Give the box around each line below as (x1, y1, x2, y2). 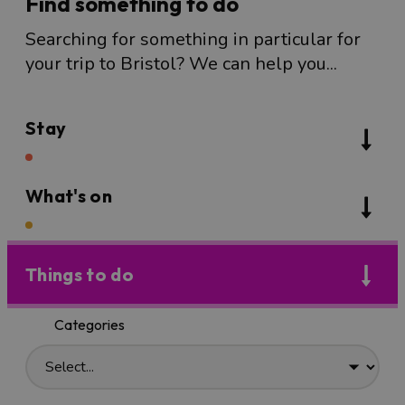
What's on (25, 184, 112, 208)
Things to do (25, 263, 134, 287)
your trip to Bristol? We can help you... (25, 52, 337, 77)
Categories (54, 316, 125, 334)
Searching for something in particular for (25, 27, 361, 52)
